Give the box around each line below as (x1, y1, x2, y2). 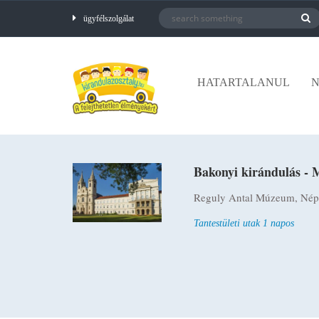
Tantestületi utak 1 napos (193, 218, 294, 229)
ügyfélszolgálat (83, 14, 134, 23)
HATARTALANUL (197, 76, 290, 88)
